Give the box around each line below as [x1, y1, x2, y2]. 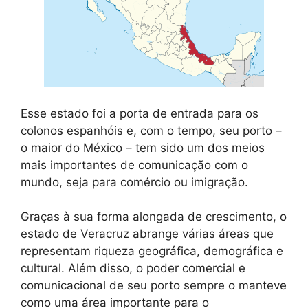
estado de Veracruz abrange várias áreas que [21, 227, 274, 241]
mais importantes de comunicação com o [21, 157, 248, 172]
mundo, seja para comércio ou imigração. [21, 175, 248, 189]
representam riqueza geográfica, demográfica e [21, 244, 283, 258]
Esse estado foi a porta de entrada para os [21, 106, 258, 120]
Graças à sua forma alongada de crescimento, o [21, 210, 287, 223]
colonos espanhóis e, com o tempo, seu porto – [21, 123, 282, 137]
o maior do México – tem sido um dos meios [21, 140, 265, 155]
